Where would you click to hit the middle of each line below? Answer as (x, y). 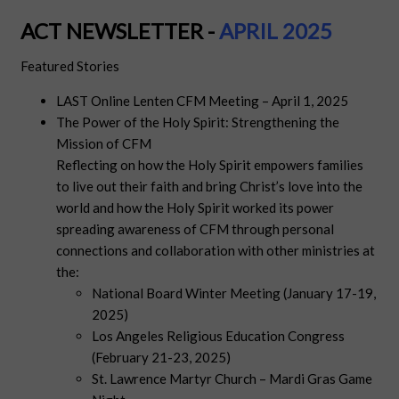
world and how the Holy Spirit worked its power (195, 208)
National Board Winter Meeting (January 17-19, (234, 293)
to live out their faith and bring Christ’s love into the (210, 187)
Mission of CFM (104, 144)
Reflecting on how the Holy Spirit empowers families (210, 165)
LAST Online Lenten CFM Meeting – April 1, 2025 (203, 101)
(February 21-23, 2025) (162, 358)
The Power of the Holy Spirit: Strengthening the (198, 122)
